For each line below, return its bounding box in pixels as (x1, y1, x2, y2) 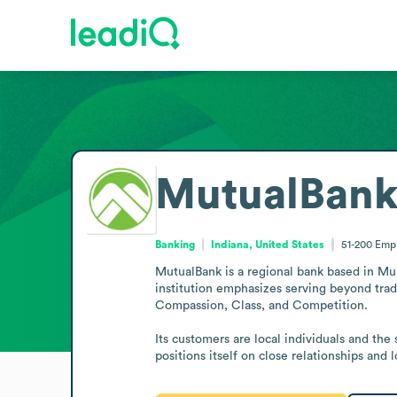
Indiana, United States (211, 238, 325, 250)
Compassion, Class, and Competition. (154, 299, 368, 312)
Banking (154, 238, 195, 250)
